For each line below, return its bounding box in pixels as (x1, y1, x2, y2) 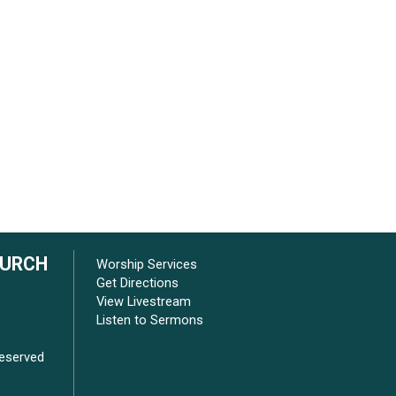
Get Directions (96, 275, 179, 291)
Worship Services (96, 256, 197, 272)
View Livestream (96, 293, 191, 309)
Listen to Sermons (96, 312, 203, 328)
